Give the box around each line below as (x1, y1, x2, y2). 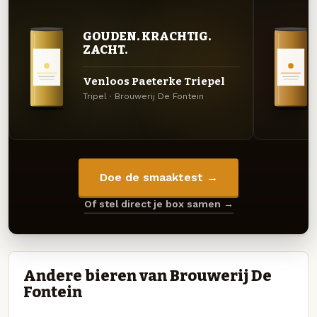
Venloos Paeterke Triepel (82, 74, 225, 88)
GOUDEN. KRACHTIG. (82, 29, 212, 44)
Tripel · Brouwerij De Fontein (82, 91, 204, 102)
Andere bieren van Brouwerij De (23, 266, 272, 285)
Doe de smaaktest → (99, 171, 218, 185)
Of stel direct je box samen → (83, 198, 234, 210)
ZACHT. (82, 42, 128, 57)
